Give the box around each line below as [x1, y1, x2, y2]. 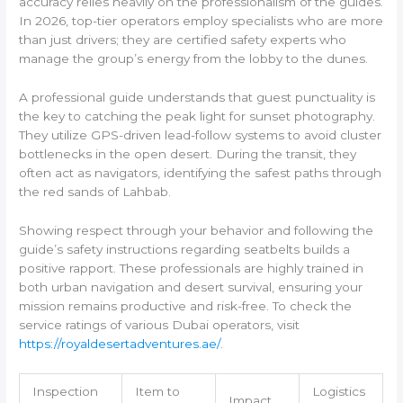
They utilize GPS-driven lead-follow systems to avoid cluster [19, 128, 382, 143]
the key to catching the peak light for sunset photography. [19, 109, 376, 124]
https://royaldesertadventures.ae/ [19, 336, 221, 351]
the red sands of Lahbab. [19, 184, 172, 200]
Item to [134, 383, 180, 399]
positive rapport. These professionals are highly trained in [19, 260, 364, 275]
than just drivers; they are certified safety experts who [19, 32, 347, 48]
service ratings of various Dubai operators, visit [19, 317, 300, 332]
